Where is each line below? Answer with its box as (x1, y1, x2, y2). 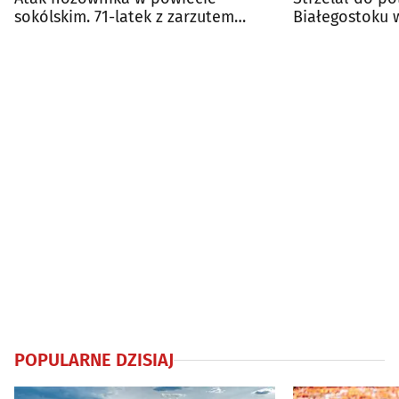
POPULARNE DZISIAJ (14, 349, 174, 371)
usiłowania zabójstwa (14, 26, 172, 46)
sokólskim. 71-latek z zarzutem (14, 7, 234, 28)
